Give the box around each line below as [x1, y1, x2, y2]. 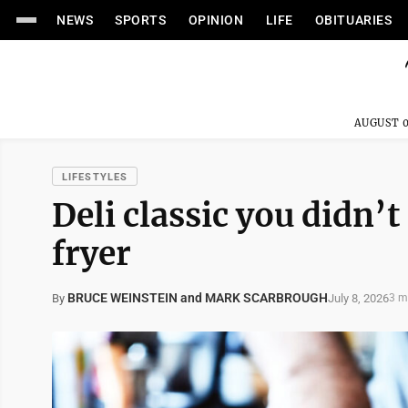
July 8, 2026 [328, 291, 389, 305]
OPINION [188, 13, 244, 27]
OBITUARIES [314, 13, 393, 27]
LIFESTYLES [62, 171, 127, 183]
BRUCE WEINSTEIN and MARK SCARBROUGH [67, 291, 328, 305]
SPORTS [115, 13, 167, 27]
